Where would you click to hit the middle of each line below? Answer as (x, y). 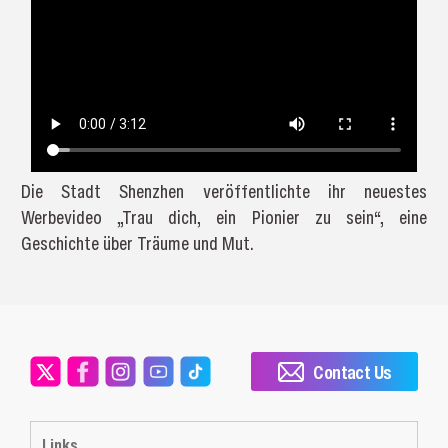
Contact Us (352, 371)
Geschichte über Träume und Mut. (137, 243)
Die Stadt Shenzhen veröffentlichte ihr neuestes (224, 191)
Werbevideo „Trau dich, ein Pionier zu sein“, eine (224, 217)
